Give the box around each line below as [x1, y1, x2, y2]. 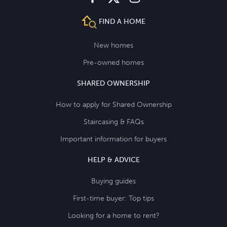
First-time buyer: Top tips [73, 194, 154, 203]
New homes [94, 41, 133, 50]
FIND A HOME [96, 17, 145, 26]
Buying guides [91, 176, 136, 185]
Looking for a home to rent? [67, 211, 160, 220]
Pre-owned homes [83, 58, 144, 67]
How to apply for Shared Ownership [55, 100, 172, 109]
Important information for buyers [60, 134, 167, 143]
